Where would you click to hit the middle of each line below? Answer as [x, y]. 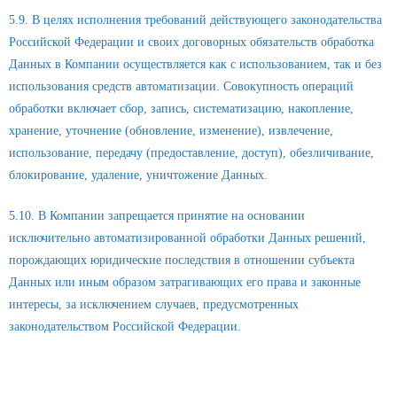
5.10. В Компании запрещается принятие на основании [157, 216]
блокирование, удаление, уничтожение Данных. [138, 175]
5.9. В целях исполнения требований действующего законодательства [195, 19]
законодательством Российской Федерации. [125, 327]
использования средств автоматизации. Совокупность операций [181, 86]
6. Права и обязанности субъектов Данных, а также [186, 369]
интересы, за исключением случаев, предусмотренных [154, 305]
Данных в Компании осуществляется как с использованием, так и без [195, 64]
